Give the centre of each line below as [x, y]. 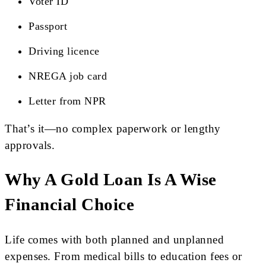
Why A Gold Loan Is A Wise [111, 180]
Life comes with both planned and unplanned [114, 240]
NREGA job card [68, 76]
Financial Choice [69, 205]
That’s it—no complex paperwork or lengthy [113, 128]
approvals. [30, 145]
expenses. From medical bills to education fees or [123, 256]
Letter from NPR [67, 101]
